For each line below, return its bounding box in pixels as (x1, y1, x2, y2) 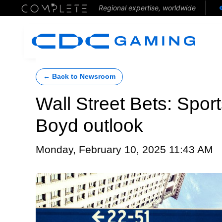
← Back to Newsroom (43, 73, 115, 80)
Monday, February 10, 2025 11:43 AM (36, 144, 213, 156)
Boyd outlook (36, 115, 143, 136)
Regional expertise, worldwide (98, 3, 196, 12)
